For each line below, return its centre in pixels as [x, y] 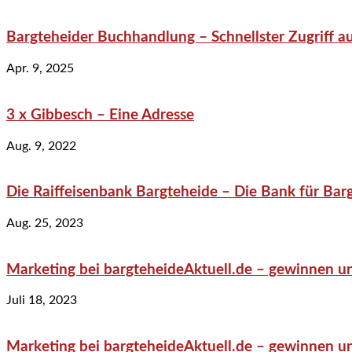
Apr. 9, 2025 [40, 69]
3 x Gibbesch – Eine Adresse [100, 115]
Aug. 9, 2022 [41, 146]
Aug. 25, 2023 [45, 223]
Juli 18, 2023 [42, 301]
